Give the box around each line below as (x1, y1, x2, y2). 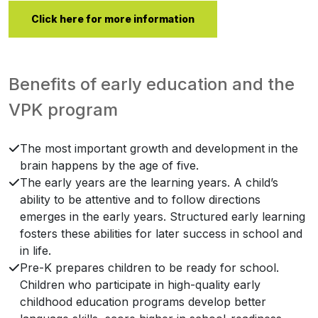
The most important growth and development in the (20, 141, 298, 156)
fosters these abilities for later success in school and (20, 226, 302, 241)
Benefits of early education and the (9, 74, 295, 95)
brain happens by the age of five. (20, 158, 199, 173)
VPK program (9, 99, 118, 121)
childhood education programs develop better (20, 295, 266, 309)
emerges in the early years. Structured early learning (20, 209, 305, 224)
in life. (20, 243, 51, 258)
